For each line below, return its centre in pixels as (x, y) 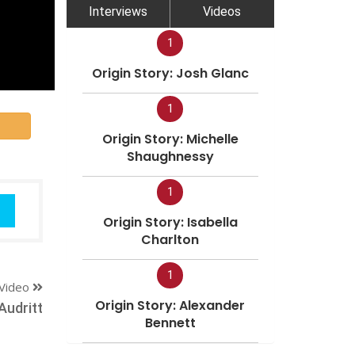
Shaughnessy (170, 156)
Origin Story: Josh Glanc (170, 73)
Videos (222, 11)
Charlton (170, 239)
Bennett (170, 323)
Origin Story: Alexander (170, 305)
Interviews (118, 11)
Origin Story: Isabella (170, 222)
